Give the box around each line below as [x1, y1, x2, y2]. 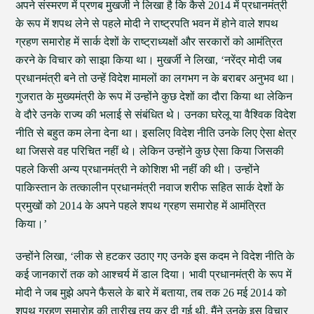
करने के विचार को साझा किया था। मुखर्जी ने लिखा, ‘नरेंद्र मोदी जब [15, 54, 282, 66]
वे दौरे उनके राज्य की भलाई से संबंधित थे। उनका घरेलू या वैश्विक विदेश [15, 109, 296, 121]
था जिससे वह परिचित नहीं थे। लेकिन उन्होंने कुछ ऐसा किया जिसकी [15, 145, 285, 157]
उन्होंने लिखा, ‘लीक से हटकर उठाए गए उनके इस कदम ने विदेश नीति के [15, 250, 295, 262]
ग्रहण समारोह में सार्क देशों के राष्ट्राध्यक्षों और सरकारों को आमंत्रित [15, 36, 283, 48]
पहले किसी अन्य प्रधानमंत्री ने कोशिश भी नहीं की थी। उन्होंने [15, 163, 260, 175]
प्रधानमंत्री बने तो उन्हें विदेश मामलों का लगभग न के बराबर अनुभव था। [15, 72, 296, 84]
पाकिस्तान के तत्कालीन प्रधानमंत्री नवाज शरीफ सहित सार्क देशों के [15, 182, 285, 193]
